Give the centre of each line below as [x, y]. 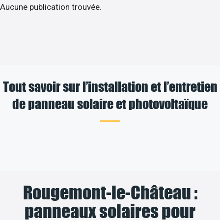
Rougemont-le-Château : [110, 192]
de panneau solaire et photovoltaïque [110, 103]
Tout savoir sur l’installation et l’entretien [110, 86]
